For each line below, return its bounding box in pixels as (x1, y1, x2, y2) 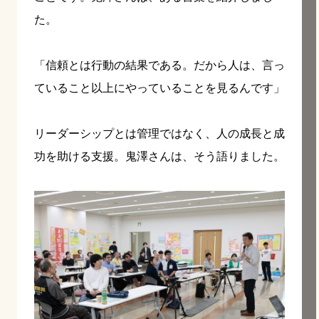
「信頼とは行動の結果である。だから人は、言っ (34, 58, 285, 71)
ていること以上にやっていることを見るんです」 (34, 81, 285, 94)
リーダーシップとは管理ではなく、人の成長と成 (34, 127, 285, 140)
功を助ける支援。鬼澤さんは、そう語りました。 (34, 150, 285, 162)
